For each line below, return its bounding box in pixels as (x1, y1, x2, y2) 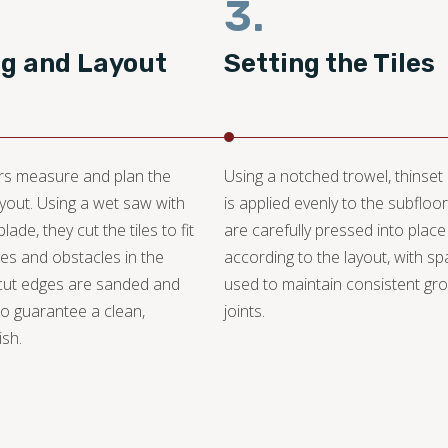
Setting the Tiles (224, 48, 435, 80)
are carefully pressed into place (224, 219, 446, 242)
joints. (224, 300, 265, 323)
